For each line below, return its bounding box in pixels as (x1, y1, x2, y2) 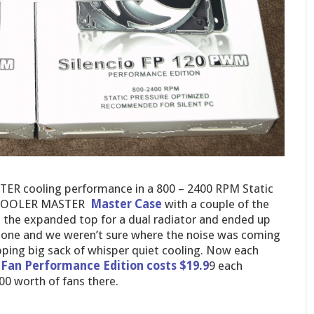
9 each (208, 259, 243, 273)
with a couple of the (161, 197, 269, 211)
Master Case (87, 197, 162, 211)
